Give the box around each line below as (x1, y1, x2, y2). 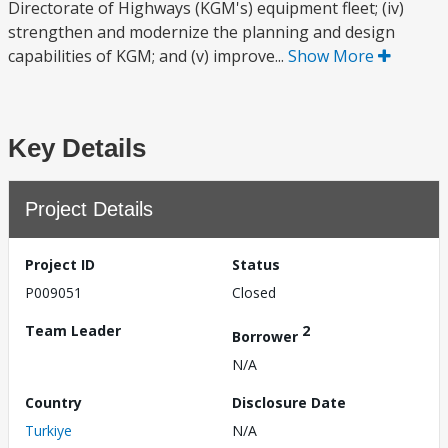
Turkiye (25, 420, 72, 440)
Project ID (25, 255, 95, 274)
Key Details (8, 133, 146, 163)
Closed (232, 283, 276, 302)
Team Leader (25, 321, 121, 340)
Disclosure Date (232, 392, 346, 412)
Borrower (232, 326, 302, 346)
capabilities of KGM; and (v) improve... (8, 45, 288, 67)
